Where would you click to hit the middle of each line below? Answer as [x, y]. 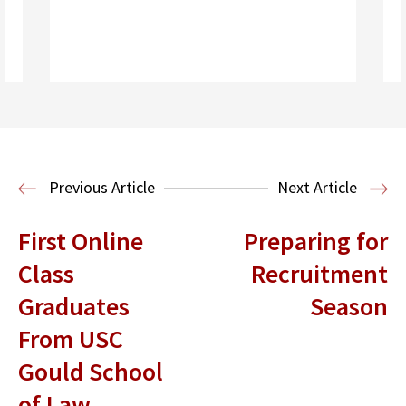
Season [349, 306]
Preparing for [316, 241]
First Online [81, 241]
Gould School [91, 371]
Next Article [319, 187]
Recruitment [319, 273]
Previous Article [100, 187]
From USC [71, 338]
